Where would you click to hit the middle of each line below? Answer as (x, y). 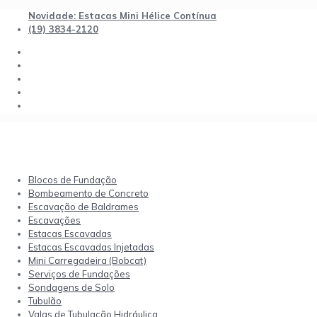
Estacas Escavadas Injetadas (91, 247)
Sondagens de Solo (71, 287)
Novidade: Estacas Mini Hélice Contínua (122, 16)
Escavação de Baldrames (83, 207)
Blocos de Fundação (73, 180)
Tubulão (45, 301)
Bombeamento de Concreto (88, 193)
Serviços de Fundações (79, 274)
